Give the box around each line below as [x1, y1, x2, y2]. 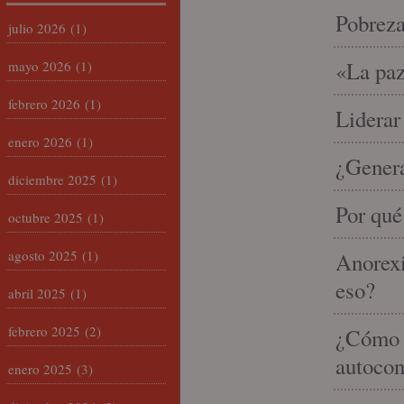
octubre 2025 [8, 208, 83, 226]
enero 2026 [8, 133, 72, 151]
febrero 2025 [8, 322, 80, 340]
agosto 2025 [8, 246, 78, 264]
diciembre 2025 [8, 170, 96, 188]
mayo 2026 [8, 57, 71, 75]
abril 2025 [8, 284, 66, 302]
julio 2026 [8, 19, 66, 37]
